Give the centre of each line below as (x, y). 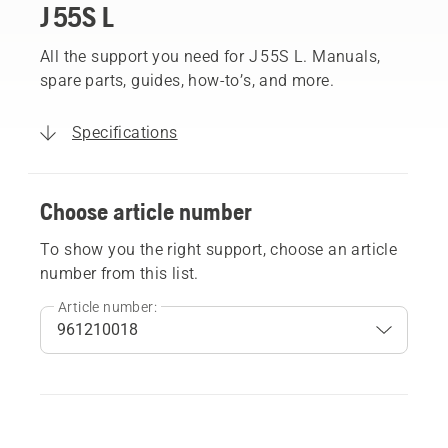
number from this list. (119, 273)
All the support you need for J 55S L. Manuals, (210, 56)
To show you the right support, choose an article (219, 249)
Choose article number (146, 211)
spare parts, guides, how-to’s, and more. (187, 80)
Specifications (125, 132)
